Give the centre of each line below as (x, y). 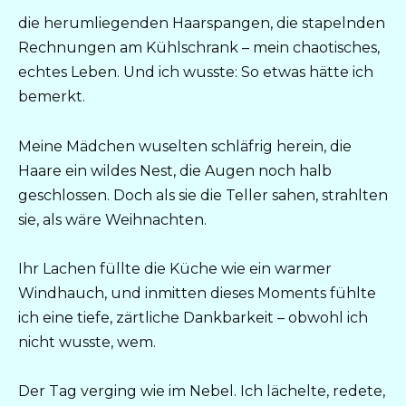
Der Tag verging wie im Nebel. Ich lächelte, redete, (202, 391)
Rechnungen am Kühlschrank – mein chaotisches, (199, 48)
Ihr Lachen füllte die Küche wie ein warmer (175, 268)
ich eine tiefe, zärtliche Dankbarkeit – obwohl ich (193, 317)
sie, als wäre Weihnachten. (112, 219)
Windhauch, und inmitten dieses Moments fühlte (197, 293)
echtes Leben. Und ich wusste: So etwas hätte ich (196, 72)
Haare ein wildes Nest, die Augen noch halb (175, 170)
